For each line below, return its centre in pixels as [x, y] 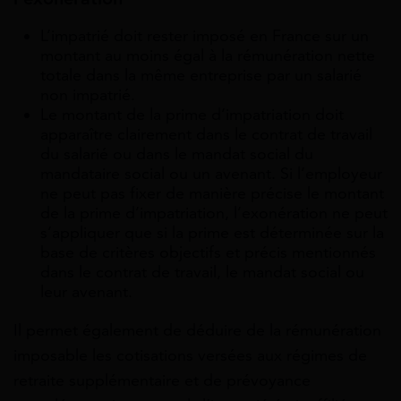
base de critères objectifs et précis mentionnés [208, 253]
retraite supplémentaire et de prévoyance [162, 381]
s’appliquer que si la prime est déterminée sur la [212, 233]
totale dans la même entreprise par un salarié [201, 76]
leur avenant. [86, 292]
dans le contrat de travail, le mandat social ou [202, 273]
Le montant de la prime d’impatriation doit [192, 115]
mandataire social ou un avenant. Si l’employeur [211, 174]
